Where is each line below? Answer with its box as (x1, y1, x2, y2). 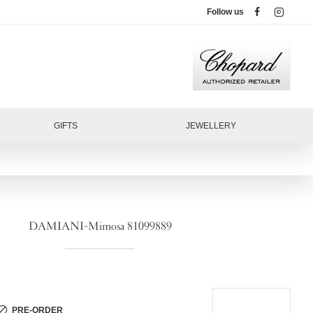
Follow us (207, 7, 244, 17)
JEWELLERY (186, 120, 237, 131)
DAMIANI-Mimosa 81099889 (28, 220, 172, 233)
